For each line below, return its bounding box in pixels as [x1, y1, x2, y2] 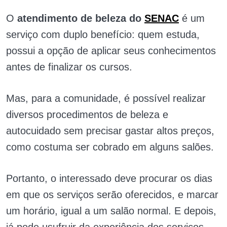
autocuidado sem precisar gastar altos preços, [6, 125, 214, 136]
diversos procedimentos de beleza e [6, 109, 168, 120]
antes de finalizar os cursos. [6, 61, 132, 72]
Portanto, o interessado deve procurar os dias [6, 173, 212, 184]
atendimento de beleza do [17, 13, 144, 24]
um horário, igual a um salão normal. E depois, [6, 205, 216, 216]
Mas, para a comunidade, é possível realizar [6, 93, 206, 104]
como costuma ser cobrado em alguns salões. [6, 141, 214, 153]
